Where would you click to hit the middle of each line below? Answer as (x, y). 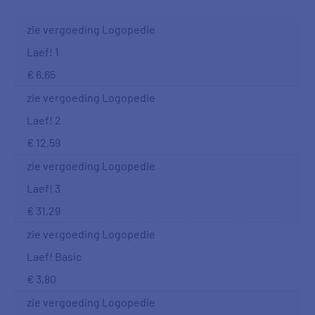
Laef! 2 (44, 120)
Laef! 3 (44, 188)
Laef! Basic (54, 256)
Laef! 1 (43, 52)
